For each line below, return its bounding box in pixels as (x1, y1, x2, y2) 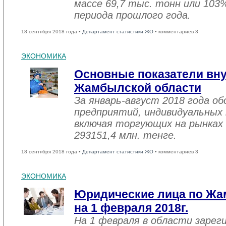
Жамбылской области (74, 81, 201, 94)
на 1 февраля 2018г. (74, 201, 188, 214)
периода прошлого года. (74, 10, 191, 21)
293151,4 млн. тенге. (74, 130, 177, 141)
